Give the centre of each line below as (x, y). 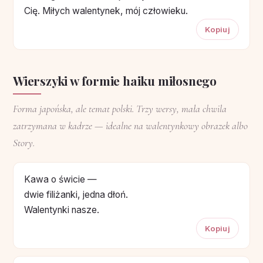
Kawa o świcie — (60, 179)
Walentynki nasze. (62, 210)
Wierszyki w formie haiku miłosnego (115, 80)
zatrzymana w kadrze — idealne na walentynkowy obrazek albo (130, 126)
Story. (24, 143)
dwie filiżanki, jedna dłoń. (76, 194)
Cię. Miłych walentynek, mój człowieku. (106, 11)
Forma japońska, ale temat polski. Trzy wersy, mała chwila (120, 109)
